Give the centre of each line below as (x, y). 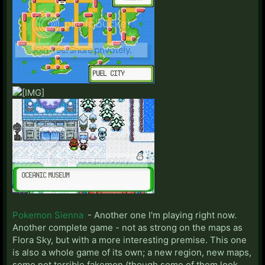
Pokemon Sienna (48, 215)
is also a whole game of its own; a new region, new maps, (132, 252)
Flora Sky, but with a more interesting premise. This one (130, 240)
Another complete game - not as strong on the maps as (127, 227)
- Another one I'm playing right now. (161, 215)
